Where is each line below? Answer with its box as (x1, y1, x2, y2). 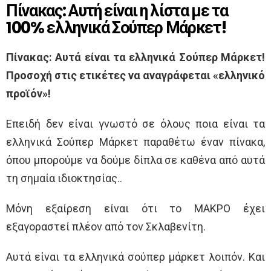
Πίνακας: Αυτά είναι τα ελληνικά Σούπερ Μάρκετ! (6, 51, 265, 64)
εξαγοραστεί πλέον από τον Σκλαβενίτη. (6, 220, 206, 233)
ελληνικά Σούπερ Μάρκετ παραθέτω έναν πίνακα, (6, 135, 265, 149)
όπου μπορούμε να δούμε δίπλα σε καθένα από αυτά (6, 154, 265, 167)
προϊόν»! (6, 87, 51, 100)
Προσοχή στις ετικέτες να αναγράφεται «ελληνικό (6, 69, 265, 82)
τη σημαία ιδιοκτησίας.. (6, 172, 122, 185)
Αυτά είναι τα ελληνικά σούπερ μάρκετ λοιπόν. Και (6, 250, 265, 264)
